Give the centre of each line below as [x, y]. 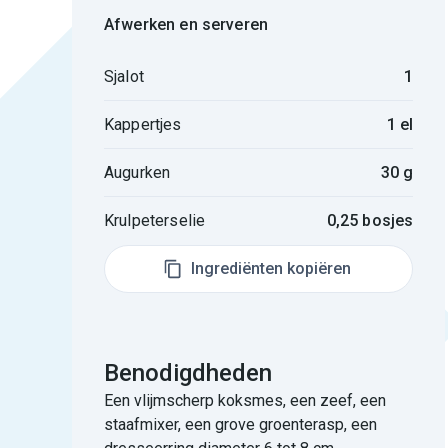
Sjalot [124, 76]
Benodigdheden [188, 373]
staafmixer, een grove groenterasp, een [240, 424]
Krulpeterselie [155, 220]
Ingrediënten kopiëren [270, 268]
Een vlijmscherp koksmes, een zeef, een [245, 400]
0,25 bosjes [370, 220]
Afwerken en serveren [186, 24]
